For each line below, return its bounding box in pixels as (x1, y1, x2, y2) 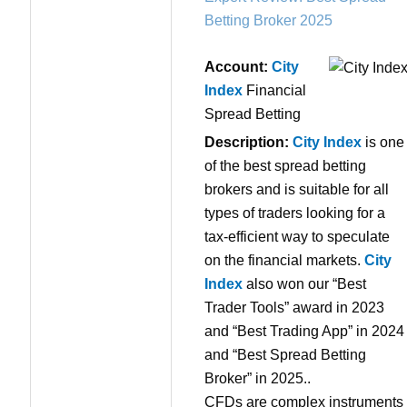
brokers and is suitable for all (204, 182, 389, 198)
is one (362, 134, 404, 151)
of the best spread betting (204, 158, 366, 174)
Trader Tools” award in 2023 (204, 300, 384, 316)
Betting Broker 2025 (204, 13, 333, 29)
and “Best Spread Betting (204, 347, 366, 363)
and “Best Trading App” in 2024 (204, 323, 404, 340)
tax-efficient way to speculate (204, 229, 390, 245)
